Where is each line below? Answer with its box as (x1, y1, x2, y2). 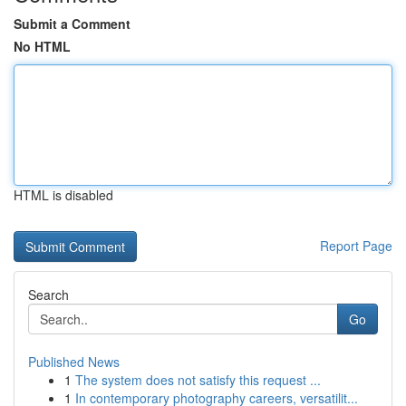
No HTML (14, 37, 71, 55)
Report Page (320, 237, 392, 255)
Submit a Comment (14, 14, 130, 33)
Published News (28, 353, 120, 371)
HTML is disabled (14, 186, 113, 204)
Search (28, 285, 69, 304)
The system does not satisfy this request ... (75, 371, 321, 389)
